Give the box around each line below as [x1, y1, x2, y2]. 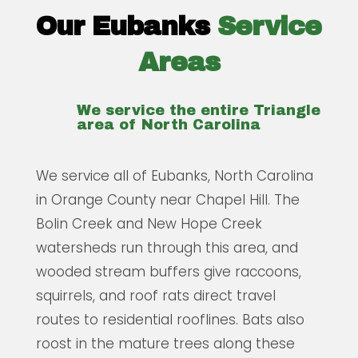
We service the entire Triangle [76, 101, 320, 118]
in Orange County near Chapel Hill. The [35, 189, 300, 209]
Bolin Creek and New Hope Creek [35, 213, 262, 233]
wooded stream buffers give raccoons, [35, 261, 301, 281]
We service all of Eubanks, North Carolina [35, 165, 313, 185]
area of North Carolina [76, 116, 261, 133]
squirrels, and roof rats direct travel [35, 285, 276, 305]
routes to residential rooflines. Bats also [35, 309, 304, 329]
